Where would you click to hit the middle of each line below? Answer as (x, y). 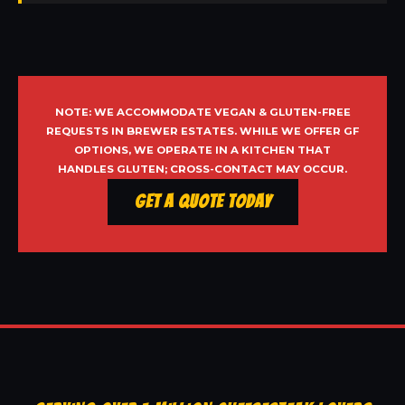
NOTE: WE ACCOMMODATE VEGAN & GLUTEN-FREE (202, 113)
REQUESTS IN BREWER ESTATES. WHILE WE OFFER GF (202, 132)
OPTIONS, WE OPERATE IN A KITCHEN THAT (202, 151)
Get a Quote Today (202, 202)
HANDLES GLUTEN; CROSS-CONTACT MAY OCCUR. (202, 170)
